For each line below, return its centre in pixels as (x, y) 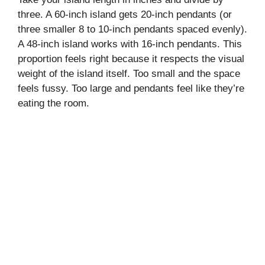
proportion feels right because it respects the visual (131, 59)
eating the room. (54, 104)
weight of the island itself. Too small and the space (129, 74)
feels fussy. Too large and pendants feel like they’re (131, 89)
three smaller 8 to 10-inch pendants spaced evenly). (132, 30)
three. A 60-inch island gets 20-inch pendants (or (125, 15)
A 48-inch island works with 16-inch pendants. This (130, 44)
